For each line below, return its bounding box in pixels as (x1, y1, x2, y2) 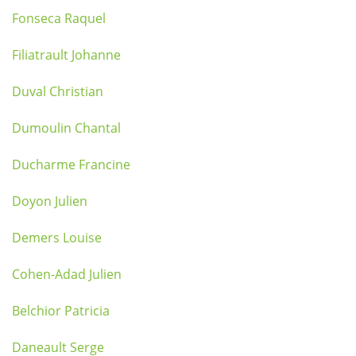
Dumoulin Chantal (12, 119, 121, 137)
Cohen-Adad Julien (12, 265, 122, 283)
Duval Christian (12, 83, 103, 100)
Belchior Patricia (12, 302, 110, 319)
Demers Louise (12, 229, 102, 246)
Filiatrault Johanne (12, 46, 121, 64)
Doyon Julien (12, 192, 87, 210)
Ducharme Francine (12, 156, 130, 173)
